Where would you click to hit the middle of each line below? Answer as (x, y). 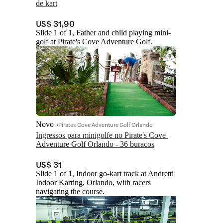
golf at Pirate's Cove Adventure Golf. (94, 42)
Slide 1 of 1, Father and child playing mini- (103, 33)
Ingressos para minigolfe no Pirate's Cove (101, 135)
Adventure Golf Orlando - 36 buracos (95, 144)
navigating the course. (70, 192)
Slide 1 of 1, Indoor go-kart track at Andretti (105, 174)
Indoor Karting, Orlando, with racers (93, 183)
